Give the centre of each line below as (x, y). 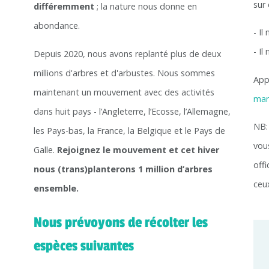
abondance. (56, 26)
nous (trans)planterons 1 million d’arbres (123, 169)
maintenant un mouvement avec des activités (124, 92)
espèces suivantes (83, 246)
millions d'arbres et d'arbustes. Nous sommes (124, 73)
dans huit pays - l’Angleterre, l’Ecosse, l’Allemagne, (132, 111)
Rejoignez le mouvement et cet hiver (137, 150)
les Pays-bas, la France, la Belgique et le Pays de (129, 130)
